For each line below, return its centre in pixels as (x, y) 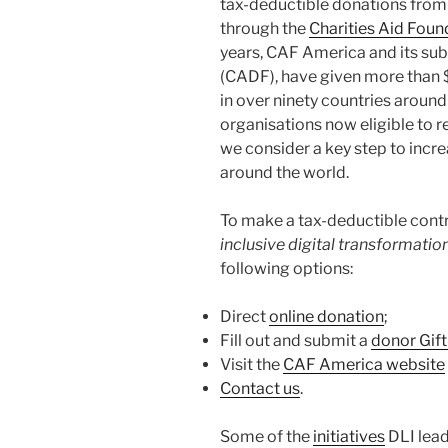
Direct (244, 317)
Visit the (251, 365)
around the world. (284, 173)
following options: (286, 269)
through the (264, 29)
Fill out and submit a (295, 341)
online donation (326, 317)
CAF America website (364, 365)
